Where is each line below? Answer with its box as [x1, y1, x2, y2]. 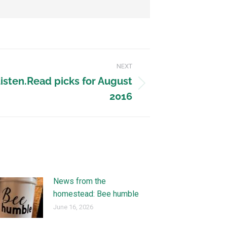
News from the [53, 176, 106, 186]
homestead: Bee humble [53, 189, 139, 199]
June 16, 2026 [53, 203, 94, 211]
